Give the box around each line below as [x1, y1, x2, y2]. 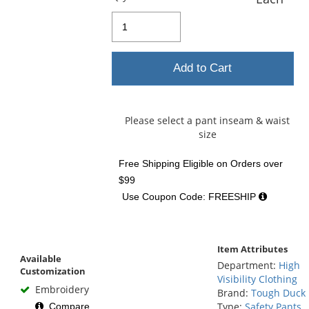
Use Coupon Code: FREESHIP [122, 190, 259, 202]
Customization [20, 265, 86, 278]
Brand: [217, 286, 251, 299]
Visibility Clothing [217, 272, 297, 286]
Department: [217, 258, 279, 272]
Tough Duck [250, 286, 306, 299]
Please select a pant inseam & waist [125, 113, 290, 127]
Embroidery [34, 282, 89, 296]
